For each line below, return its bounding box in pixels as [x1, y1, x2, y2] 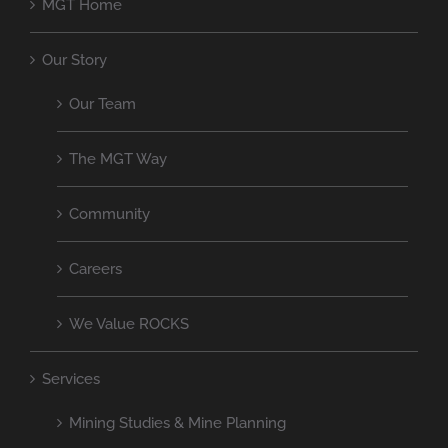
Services [42, 369, 100, 388]
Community [69, 204, 150, 223]
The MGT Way [69, 149, 167, 168]
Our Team [69, 94, 136, 113]
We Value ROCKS [69, 314, 189, 333]
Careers [69, 259, 122, 278]
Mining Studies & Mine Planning [69, 413, 286, 432]
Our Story [42, 50, 107, 69]
